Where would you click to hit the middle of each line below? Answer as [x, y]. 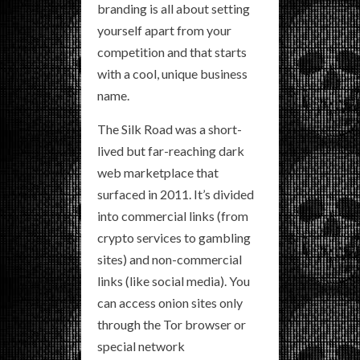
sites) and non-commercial [170, 260]
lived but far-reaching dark [171, 151]
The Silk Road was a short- [170, 129]
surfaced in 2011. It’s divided [176, 194]
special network [141, 346]
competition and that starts [172, 52]
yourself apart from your [164, 31]
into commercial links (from [173, 216]
